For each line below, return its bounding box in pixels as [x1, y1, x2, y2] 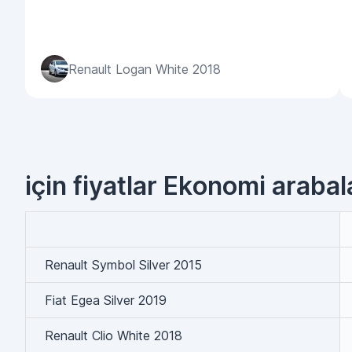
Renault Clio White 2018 [45, 328, 182, 343]
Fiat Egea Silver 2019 [45, 292, 167, 308]
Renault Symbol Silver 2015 [45, 257, 202, 273]
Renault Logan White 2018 [68, 60, 221, 77]
